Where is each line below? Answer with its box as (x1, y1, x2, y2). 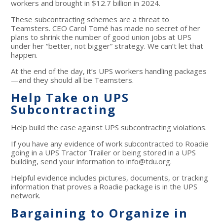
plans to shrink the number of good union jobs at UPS (11, 32, 192, 42)
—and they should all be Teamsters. (11, 75, 134, 85)
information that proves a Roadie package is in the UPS (11, 182, 198, 192)
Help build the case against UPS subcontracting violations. (11, 122, 207, 133)
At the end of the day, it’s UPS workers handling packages (11, 66, 207, 76)
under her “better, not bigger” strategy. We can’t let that (11, 41, 204, 51)
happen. (11, 50, 38, 60)
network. (11, 190, 41, 201)
